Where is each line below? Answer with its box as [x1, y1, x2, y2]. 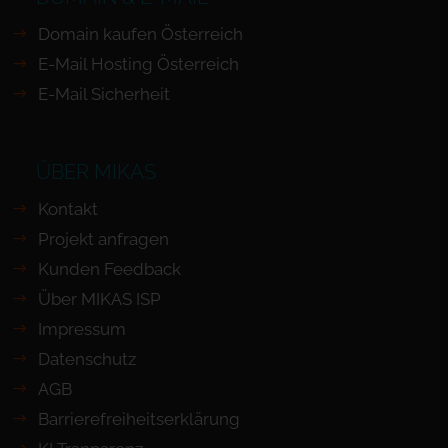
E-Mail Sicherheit [37, 84, 170, 104]
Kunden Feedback [37, 259, 181, 279]
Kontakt [37, 199, 98, 219]
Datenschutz [37, 349, 136, 369]
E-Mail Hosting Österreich [37, 54, 239, 74]
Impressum [37, 319, 126, 339]
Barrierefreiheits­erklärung [37, 409, 240, 429]
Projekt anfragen [37, 229, 169, 249]
